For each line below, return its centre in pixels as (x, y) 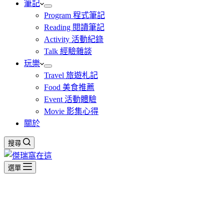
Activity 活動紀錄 (74, 39)
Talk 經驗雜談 (68, 51)
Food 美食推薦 (69, 87)
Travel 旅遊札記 (71, 75)
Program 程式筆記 (74, 15)
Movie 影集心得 (71, 111)
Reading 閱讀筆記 (74, 27)
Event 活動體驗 (70, 99)
